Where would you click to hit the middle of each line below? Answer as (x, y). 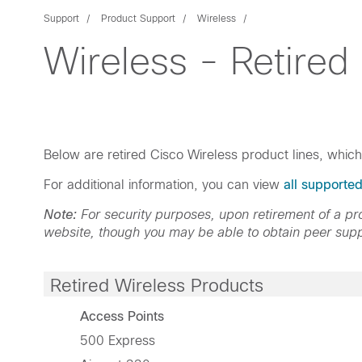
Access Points (122, 317)
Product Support (138, 19)
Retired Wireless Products (157, 286)
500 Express (117, 341)
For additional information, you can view (164, 185)
